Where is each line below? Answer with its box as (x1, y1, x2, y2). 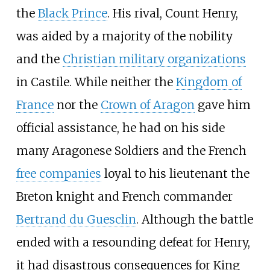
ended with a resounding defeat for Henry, (16, 234, 250, 250)
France (16, 97, 54, 112)
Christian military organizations (62, 51, 246, 66)
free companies (16, 166, 101, 181)
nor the (53, 97, 101, 112)
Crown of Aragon (100, 97, 195, 112)
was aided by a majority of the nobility (16, 28, 233, 43)
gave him (194, 97, 251, 112)
